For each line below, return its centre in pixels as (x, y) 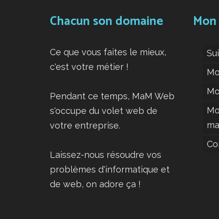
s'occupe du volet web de (104, 111)
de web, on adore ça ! (95, 184)
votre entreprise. (85, 126)
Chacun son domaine (107, 22)
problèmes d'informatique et (110, 170)
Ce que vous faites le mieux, (108, 52)
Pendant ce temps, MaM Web (112, 96)
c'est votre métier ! (89, 67)
